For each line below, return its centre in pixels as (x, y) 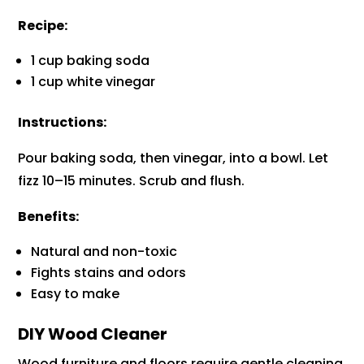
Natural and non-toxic (104, 252)
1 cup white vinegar (93, 82)
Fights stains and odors (109, 273)
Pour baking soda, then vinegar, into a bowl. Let (173, 158)
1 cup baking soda (91, 61)
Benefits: (49, 217)
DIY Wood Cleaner (93, 334)
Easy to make (76, 294)
